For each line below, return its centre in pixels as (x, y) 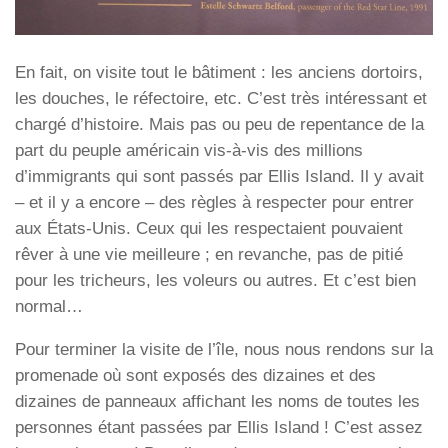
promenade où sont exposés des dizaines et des (195, 375)
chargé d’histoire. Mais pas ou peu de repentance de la (219, 125)
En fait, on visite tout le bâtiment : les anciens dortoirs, (219, 73)
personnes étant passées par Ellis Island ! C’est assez (219, 427)
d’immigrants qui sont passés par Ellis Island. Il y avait (219, 177)
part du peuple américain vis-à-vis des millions (189, 151)
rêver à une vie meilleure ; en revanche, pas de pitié (209, 255)
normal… (49, 307)
